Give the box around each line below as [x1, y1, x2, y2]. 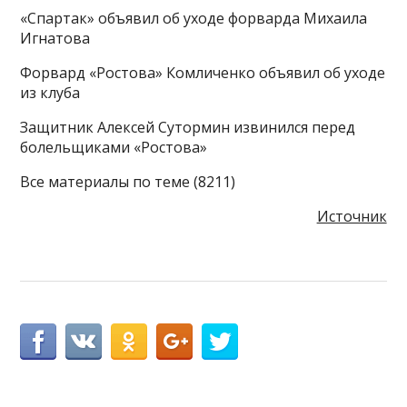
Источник [316, 205, 387, 226]
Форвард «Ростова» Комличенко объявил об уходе [20, 62, 386, 83]
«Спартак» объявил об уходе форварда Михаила [20, 7, 368, 28]
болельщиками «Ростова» [20, 136, 208, 157]
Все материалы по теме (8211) [20, 171, 236, 192]
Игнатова [20, 27, 91, 48]
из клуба [20, 82, 81, 103]
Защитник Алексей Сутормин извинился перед [20, 116, 356, 137]
